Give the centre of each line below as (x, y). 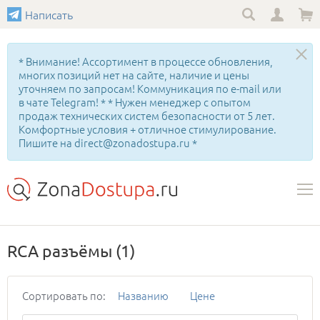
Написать (49, 14)
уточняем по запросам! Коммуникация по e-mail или (150, 88)
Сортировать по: (64, 295)
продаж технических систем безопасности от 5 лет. (147, 115)
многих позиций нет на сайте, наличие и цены (134, 75)
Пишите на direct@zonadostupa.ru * (108, 142)
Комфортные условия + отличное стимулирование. (147, 129)
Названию (143, 295)
